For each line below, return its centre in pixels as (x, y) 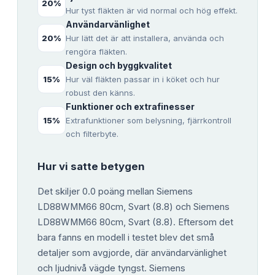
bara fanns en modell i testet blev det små (126, 237)
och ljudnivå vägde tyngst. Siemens (111, 268)
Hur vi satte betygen (91, 167)
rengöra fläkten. (96, 52)
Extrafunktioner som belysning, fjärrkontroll (149, 121)
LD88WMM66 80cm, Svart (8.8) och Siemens (134, 207)
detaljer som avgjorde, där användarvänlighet (132, 253)
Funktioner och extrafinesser (130, 107)
